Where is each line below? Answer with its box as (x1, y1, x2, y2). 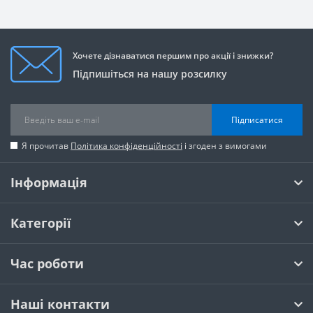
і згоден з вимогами (182, 140, 267, 152)
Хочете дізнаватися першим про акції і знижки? (73, 50, 273, 61)
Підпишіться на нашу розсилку (73, 67, 227, 80)
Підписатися (231, 113, 283, 126)
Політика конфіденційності (71, 140, 182, 152)
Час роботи (10, 255, 84, 272)
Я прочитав (22, 140, 71, 152)
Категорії (10, 214, 71, 231)
